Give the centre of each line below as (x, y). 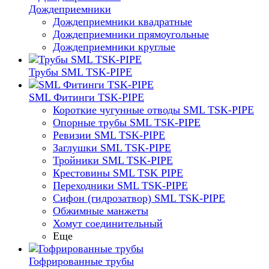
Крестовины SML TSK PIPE (118, 173)
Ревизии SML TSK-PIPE (109, 135)
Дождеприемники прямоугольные (131, 34)
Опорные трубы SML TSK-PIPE (127, 122)
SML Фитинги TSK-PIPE (86, 97)
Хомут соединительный (108, 223)
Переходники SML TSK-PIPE (120, 186)
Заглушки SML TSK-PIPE (112, 148)
